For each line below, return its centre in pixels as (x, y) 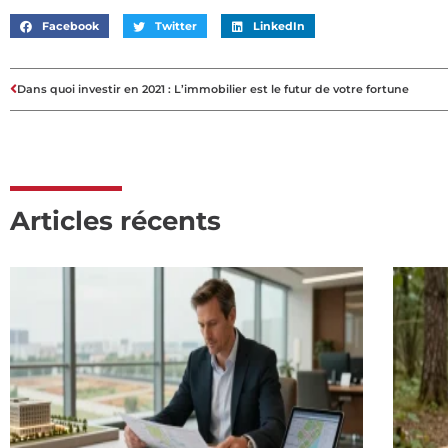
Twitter (175, 26)
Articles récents (115, 221)
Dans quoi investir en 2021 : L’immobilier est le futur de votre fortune (213, 89)
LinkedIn (278, 26)
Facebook (70, 26)
